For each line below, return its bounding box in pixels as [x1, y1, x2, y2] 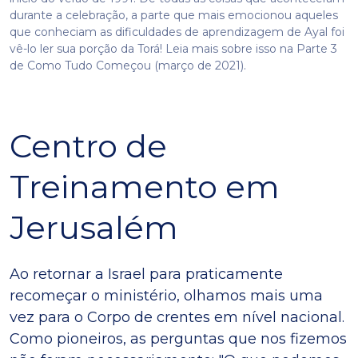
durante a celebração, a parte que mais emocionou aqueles [10, 7, 338, 22]
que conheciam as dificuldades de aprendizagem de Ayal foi [10, 24, 344, 39]
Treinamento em [10, 166, 280, 206]
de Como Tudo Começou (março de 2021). [10, 58, 246, 73]
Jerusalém [10, 207, 178, 247]
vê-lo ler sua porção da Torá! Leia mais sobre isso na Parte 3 [10, 41, 337, 56]
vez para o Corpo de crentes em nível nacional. [10, 308, 344, 326]
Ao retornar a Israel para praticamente [10, 265, 283, 283]
